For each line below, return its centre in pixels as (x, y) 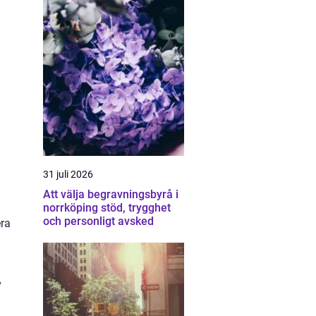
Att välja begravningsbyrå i (111, 194)
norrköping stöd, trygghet (72, 208)
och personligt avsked (98, 221)
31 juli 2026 (68, 174)
